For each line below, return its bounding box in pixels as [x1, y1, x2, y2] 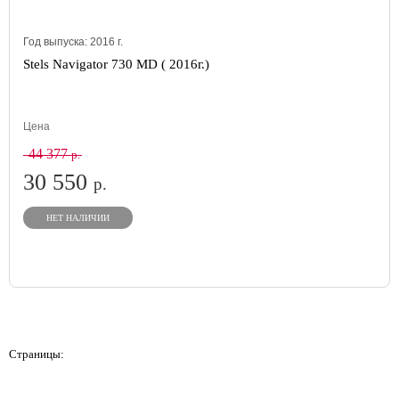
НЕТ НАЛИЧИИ [46, 213, 110, 223]
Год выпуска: [23, 36, 90, 48]
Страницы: [9, 347, 64, 361]
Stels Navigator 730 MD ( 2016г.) [23, 57, 209, 71]
